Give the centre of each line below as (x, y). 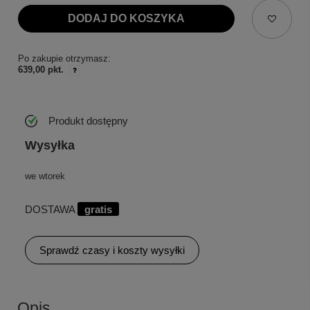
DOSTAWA (51, 210)
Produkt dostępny (88, 120)
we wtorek (45, 176)
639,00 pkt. (41, 70)
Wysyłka (50, 146)
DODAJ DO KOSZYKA (126, 19)
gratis (98, 210)
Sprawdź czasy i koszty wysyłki (112, 250)
